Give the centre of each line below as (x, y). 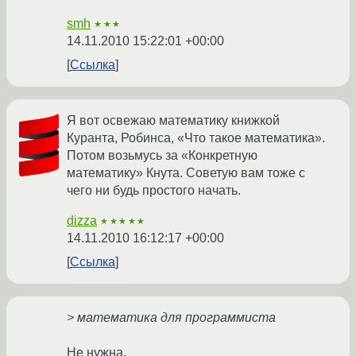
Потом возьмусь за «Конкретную (162, 156)
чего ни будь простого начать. (154, 191)
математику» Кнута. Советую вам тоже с (186, 173)
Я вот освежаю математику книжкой (173, 121)
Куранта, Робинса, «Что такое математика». (196, 138)
